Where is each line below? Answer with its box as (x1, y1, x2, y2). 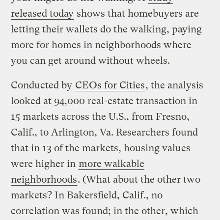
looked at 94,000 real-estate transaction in (11, 95, 198, 107)
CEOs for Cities (75, 79, 145, 91)
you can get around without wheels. (11, 55, 170, 66)
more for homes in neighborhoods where (11, 39, 192, 51)
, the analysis (145, 79, 204, 91)
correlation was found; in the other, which (11, 205, 199, 217)
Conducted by (11, 79, 75, 91)
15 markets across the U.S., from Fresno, (11, 110, 190, 122)
